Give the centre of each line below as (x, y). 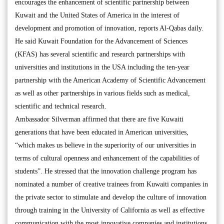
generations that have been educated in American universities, (102, 132)
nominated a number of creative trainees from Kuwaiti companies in (111, 184)
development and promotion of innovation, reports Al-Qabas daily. (109, 28)
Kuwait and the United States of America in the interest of (97, 15)
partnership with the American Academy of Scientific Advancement (110, 80)
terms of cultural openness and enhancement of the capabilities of (107, 158)
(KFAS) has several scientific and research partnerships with (100, 54)
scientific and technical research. (61, 106)
